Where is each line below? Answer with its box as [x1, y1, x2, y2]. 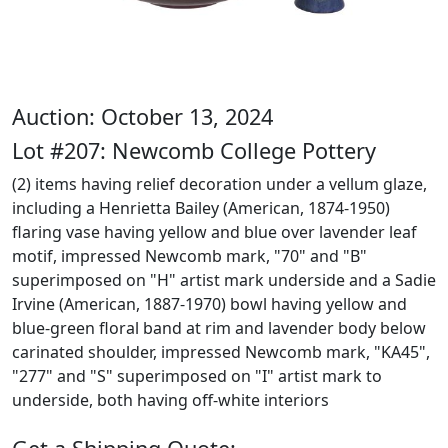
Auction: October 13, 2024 [12, 102, 273, 131]
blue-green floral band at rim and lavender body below [12, 317, 426, 339]
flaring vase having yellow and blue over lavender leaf [12, 221, 417, 243]
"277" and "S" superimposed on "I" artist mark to [12, 365, 382, 387]
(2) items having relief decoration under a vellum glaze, [12, 173, 427, 195]
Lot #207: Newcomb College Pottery [12, 136, 376, 165]
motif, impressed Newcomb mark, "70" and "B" [12, 245, 367, 267]
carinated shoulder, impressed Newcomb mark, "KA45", [12, 341, 430, 363]
